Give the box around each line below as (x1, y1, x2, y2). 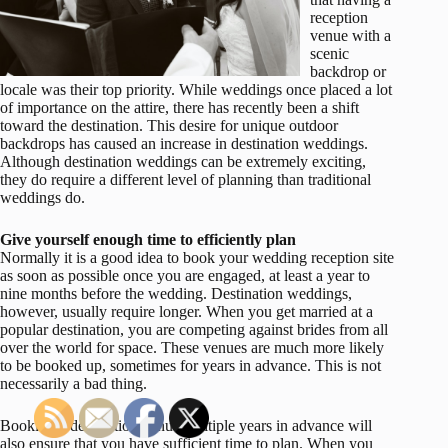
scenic (310, 44, 349, 62)
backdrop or (310, 62, 386, 80)
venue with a (310, 26, 391, 44)
